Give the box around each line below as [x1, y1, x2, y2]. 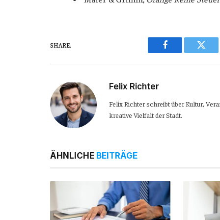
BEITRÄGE [96, 150, 137, 161]
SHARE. [50, 41, 71, 50]
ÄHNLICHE [50, 150, 96, 161]
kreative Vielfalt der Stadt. [109, 110, 182, 119]
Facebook [164, 48, 199, 57]
